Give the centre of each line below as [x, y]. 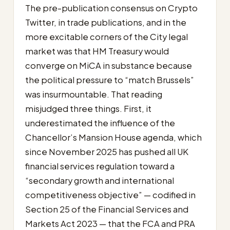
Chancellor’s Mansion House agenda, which [113, 137]
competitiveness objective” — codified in [110, 195]
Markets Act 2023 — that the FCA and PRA [110, 223]
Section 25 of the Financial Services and [107, 209]
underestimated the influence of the [100, 123]
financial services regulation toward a [100, 166]
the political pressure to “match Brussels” [110, 80]
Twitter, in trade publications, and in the [106, 22]
